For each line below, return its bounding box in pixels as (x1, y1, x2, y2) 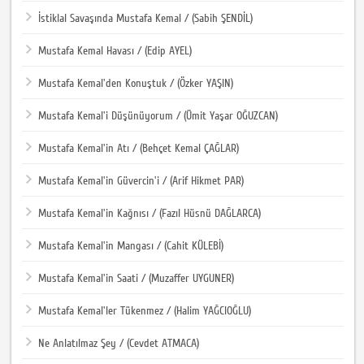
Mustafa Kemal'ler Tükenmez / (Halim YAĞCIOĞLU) (38, 304, 252, 318)
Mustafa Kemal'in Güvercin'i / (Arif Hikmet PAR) (38, 174, 245, 188)
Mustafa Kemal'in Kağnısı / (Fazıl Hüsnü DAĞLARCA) (38, 206, 262, 220)
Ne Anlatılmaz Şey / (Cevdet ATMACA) (38, 336, 200, 350)
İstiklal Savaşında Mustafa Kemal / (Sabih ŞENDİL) (38, 11, 253, 25)
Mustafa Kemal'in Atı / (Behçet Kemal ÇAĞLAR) (38, 141, 240, 155)
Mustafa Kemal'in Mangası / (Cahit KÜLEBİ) (38, 239, 224, 253)
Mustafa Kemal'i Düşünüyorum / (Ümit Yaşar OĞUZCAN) (38, 109, 279, 123)
